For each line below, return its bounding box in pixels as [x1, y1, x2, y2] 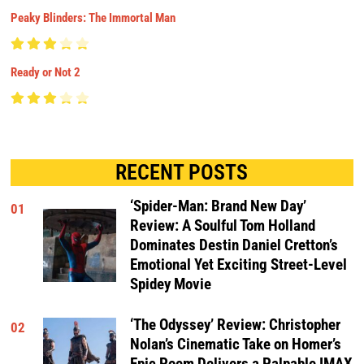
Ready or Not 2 [11, 64, 81, 80]
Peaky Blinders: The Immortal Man [11, 10, 176, 25]
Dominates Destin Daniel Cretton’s [130, 236, 339, 254]
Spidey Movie [130, 275, 212, 293]
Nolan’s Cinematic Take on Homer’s [130, 336, 342, 354]
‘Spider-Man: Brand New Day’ [130, 197, 307, 215]
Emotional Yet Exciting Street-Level [130, 255, 348, 274]
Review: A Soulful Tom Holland [130, 216, 316, 235]
